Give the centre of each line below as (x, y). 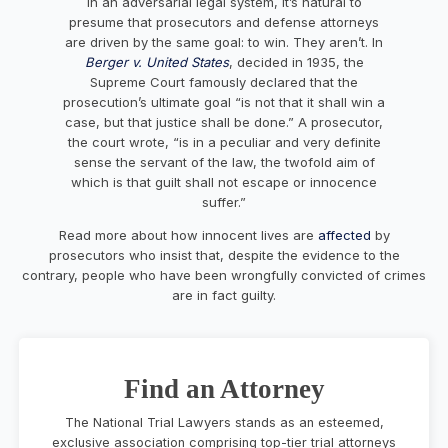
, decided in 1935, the (296, 61)
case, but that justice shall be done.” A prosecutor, (224, 121)
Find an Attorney (224, 388)
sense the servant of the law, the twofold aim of (224, 161)
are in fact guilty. (224, 294)
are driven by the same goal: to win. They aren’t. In (224, 41)
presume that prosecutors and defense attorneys (224, 21)
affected (344, 234)
